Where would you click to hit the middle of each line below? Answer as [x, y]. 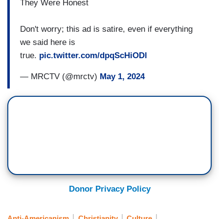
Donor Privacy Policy [109, 189]
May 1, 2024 [122, 77]
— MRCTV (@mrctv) [60, 77]
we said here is [48, 43]
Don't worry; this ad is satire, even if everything [106, 29]
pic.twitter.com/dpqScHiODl [93, 56]
